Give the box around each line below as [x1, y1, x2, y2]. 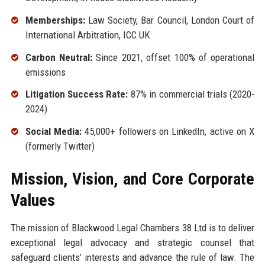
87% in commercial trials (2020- [128, 88, 255, 101]
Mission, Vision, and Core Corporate [10, 169, 255, 189]
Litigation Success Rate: [25, 88, 128, 101]
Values [10, 190, 55, 211]
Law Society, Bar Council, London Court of [85, 14, 255, 26]
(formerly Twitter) [25, 140, 95, 153]
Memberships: [25, 14, 85, 26]
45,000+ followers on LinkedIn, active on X [81, 125, 255, 138]
